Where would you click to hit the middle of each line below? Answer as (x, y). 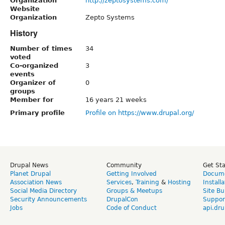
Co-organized (34, 65)
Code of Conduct (132, 208)
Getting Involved (132, 174)
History (24, 33)
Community (124, 165)
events (22, 74)
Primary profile (37, 113)
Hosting (179, 182)
